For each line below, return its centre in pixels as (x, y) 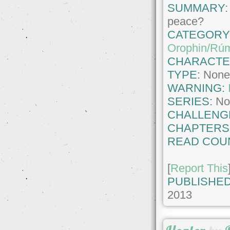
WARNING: (198, 88)
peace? (186, 21)
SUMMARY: (198, 8)
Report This (199, 168)
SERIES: (190, 101)
